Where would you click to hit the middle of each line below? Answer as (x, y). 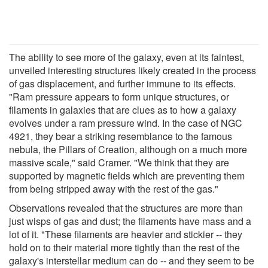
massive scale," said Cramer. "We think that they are (119, 162)
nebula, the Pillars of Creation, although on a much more (128, 149)
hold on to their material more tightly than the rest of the (124, 247)
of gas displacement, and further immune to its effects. (122, 83)
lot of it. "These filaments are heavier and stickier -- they (126, 234)
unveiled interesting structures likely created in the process (133, 70)
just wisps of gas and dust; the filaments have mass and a (130, 221)
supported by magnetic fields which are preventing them (127, 175)
